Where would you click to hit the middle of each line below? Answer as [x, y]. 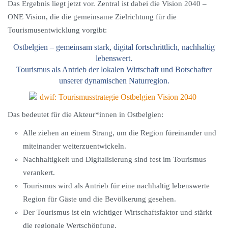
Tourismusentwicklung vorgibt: [57, 30]
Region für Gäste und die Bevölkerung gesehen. [99, 199]
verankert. [39, 173]
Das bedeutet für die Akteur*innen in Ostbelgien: [85, 115]
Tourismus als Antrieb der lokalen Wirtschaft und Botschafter [114, 69]
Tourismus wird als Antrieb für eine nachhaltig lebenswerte [116, 186]
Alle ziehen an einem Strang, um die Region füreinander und [120, 133]
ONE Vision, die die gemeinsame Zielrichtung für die [92, 17]
